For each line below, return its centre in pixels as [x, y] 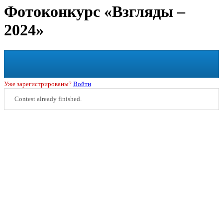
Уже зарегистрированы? [39, 84]
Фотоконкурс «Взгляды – [95, 12]
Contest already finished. [48, 99]
